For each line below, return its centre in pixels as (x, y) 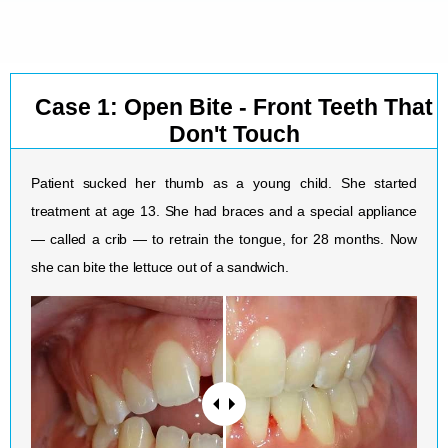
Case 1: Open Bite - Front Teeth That (234, 107)
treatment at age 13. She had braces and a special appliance (224, 211)
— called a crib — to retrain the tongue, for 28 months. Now (224, 239)
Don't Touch (234, 134)
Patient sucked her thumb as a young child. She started (224, 183)
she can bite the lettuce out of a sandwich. (160, 267)
